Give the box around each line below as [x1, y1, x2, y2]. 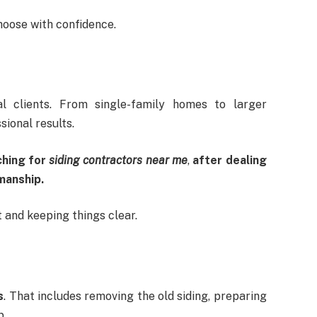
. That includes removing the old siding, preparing [4, 289, 267, 303]
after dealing [192, 153, 267, 167]
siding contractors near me [49, 153, 188, 167]
